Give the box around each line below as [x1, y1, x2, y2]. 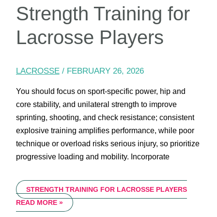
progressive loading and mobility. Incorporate [15, 153, 170, 161]
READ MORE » [15, 199, 63, 207]
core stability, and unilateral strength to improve [15, 100, 177, 109]
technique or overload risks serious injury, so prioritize [15, 139, 200, 148]
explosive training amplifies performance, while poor [15, 126, 194, 135]
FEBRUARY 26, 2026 [66, 66, 144, 76]
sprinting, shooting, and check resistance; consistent [15, 113, 194, 122]
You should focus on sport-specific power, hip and [15, 87, 186, 96]
